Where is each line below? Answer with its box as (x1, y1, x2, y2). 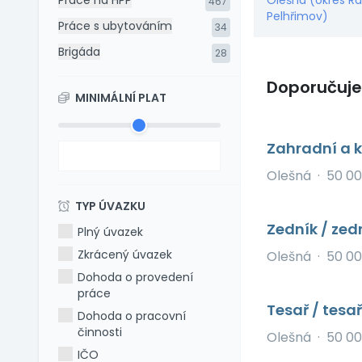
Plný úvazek (78, 224, 144, 240)
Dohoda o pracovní (78, 308, 187, 324)
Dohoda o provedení (78, 269, 194, 285)
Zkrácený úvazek (78, 246, 173, 263)
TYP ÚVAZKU (73, 198, 145, 214)
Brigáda (58, 44, 100, 60)
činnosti (78, 324, 123, 340)
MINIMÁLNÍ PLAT (73, 90, 166, 106)
